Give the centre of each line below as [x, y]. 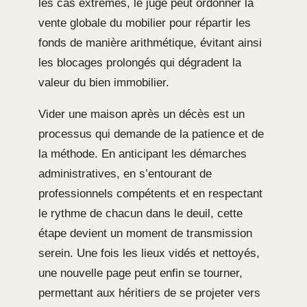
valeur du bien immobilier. [104, 82]
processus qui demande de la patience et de [151, 134]
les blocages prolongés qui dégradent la [140, 62]
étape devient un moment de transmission [145, 233]
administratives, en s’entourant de [125, 173]
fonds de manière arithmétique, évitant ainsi [150, 42]
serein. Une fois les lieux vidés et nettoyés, [149, 253]
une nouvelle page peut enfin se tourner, [140, 273]
